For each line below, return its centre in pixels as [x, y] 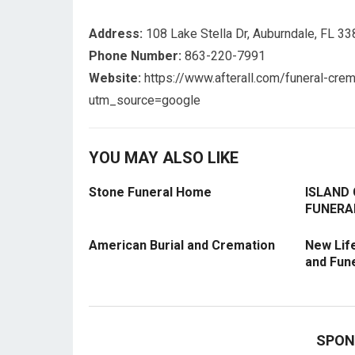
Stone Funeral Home [150, 192]
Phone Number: [135, 56]
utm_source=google [145, 100]
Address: [116, 34]
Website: [116, 78]
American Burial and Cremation [182, 245]
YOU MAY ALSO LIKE [164, 158]
